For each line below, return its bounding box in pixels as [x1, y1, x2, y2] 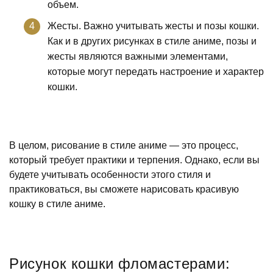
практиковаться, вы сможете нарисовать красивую [9, 183, 239, 194]
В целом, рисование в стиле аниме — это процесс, [9, 140, 238, 151]
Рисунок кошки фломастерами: [9, 255, 230, 272]
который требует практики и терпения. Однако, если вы [9, 154, 260, 165]
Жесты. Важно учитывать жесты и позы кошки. [48, 20, 259, 31]
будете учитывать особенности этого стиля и [9, 169, 211, 180]
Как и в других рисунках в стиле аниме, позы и [48, 35, 257, 46]
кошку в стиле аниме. [9, 198, 105, 209]
